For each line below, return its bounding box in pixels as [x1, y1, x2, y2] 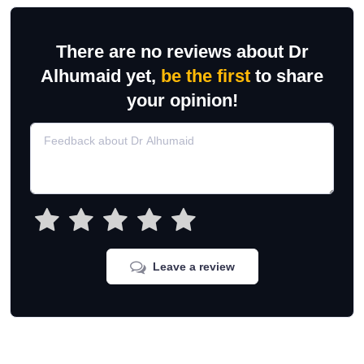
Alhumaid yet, [41, 66, 161, 86]
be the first [161, 66, 250, 86]
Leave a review [152, 260, 235, 273]
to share [250, 66, 323, 86]
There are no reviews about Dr [55, 41, 309, 62]
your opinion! [126, 90, 238, 110]
